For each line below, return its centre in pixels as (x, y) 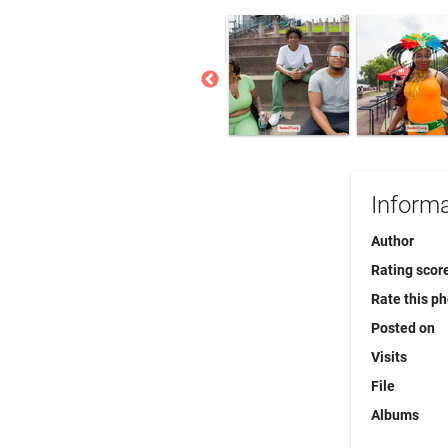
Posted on (403, 328)
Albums (395, 415)
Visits (389, 357)
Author (392, 241)
